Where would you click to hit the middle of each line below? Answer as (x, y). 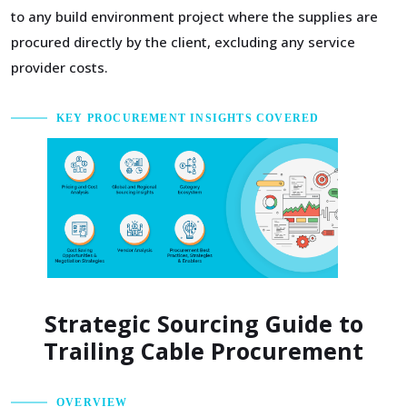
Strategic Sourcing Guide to (203, 324)
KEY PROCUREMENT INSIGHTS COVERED (188, 118)
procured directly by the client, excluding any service (183, 42)
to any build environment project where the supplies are (194, 16)
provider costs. (60, 67)
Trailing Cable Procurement (203, 351)
